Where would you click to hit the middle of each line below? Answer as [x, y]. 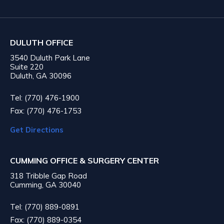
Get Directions [37, 129]
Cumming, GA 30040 [45, 184]
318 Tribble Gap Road [48, 175]
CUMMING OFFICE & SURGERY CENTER [84, 160]
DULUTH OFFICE [41, 42]
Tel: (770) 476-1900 [45, 97]
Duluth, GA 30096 [41, 75]
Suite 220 [27, 66]
